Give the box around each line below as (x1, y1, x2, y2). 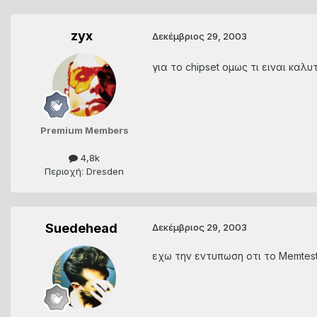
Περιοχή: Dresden (45, 165, 124, 177)
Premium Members (40, 124, 129, 136)
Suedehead (45, 220, 117, 236)
